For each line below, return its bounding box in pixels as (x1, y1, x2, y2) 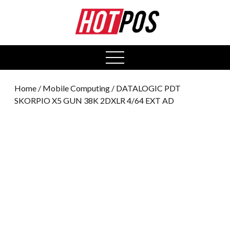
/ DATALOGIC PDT (110, 83, 181, 93)
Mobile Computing (43, 83, 110, 93)
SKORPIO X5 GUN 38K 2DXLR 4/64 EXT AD (14, 95, 174, 105)
